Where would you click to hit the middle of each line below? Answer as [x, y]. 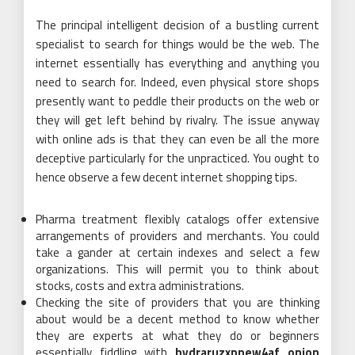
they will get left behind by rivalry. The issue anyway [177, 120]
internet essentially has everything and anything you [177, 63]
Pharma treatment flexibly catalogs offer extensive [177, 219]
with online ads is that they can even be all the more [177, 139]
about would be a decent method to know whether [177, 319]
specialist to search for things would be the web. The [177, 44]
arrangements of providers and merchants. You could [177, 235]
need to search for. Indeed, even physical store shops [177, 82]
